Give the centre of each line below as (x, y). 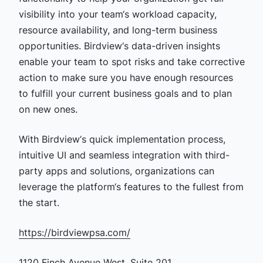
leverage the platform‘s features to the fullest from (131, 187)
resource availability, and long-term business (118, 30)
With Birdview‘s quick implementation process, (122, 139)
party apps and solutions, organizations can (116, 171)
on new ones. (48, 109)
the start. (39, 203)
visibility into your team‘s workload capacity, (117, 14)
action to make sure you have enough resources (126, 77)
